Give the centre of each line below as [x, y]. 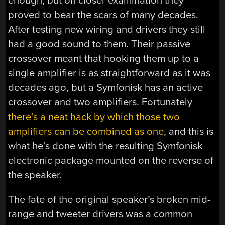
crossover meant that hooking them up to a [104, 58]
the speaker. [35, 175]
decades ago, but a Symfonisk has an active [106, 87]
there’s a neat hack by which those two [94, 117]
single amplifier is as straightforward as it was [109, 73]
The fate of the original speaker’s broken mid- [109, 200]
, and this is [189, 131]
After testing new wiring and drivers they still [107, 29]
